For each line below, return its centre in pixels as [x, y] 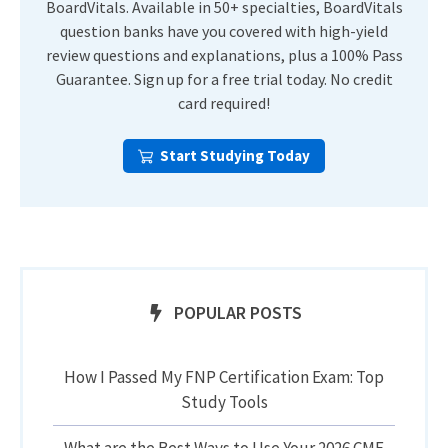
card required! [224, 103]
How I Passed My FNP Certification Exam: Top [224, 377]
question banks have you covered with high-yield [224, 31]
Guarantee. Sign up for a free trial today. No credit [224, 79]
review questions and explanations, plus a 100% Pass [224, 55]
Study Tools [224, 402]
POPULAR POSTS [237, 313]
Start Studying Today [235, 156]
